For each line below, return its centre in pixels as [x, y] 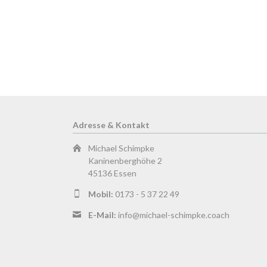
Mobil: [101, 194]
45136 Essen [113, 173]
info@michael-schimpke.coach [174, 215]
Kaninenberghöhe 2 [125, 161]
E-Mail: [103, 215]
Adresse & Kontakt [111, 125]
